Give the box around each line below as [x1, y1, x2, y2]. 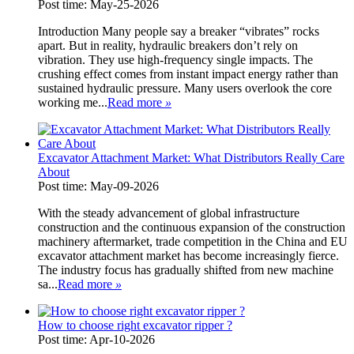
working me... [38, 95, 107, 109]
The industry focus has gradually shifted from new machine [38, 262, 333, 277]
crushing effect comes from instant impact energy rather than [38, 66, 338, 81]
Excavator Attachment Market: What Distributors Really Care [38, 150, 345, 164]
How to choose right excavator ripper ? [38, 318, 232, 332]
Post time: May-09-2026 [38, 179, 159, 193]
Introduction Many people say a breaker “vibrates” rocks [38, 24, 319, 38]
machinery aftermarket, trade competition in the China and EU [38, 234, 348, 248]
